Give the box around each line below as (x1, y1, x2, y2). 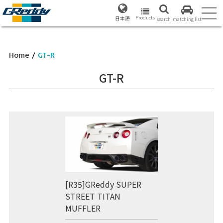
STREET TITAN (65, 190, 121, 203)
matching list (173, 15, 202, 22)
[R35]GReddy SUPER (65, 178, 142, 191)
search (157, 15, 171, 22)
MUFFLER (65, 202, 101, 215)
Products (135, 13, 155, 21)
